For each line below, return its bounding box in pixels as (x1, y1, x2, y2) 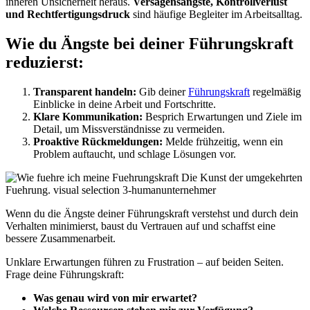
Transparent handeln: (33, 86, 136, 98)
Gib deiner (136, 86, 188, 98)
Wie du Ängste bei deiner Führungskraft (6, 35, 293, 53)
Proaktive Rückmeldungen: (33, 136, 163, 148)
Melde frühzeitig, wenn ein (163, 136, 283, 148)
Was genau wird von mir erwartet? (33, 292, 197, 304)
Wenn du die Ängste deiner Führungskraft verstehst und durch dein (6, 208, 298, 220)
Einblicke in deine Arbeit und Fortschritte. (33, 98, 216, 111)
